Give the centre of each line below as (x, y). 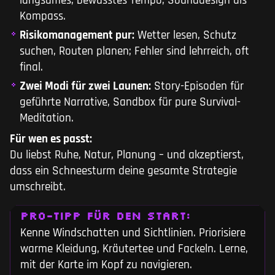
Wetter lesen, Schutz (185, 36)
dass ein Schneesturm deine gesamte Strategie (123, 171)
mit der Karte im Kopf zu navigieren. (106, 265)
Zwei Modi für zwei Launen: (85, 87)
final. (31, 68)
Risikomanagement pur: (77, 36)
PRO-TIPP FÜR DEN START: (105, 216)
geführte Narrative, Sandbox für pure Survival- (130, 103)
